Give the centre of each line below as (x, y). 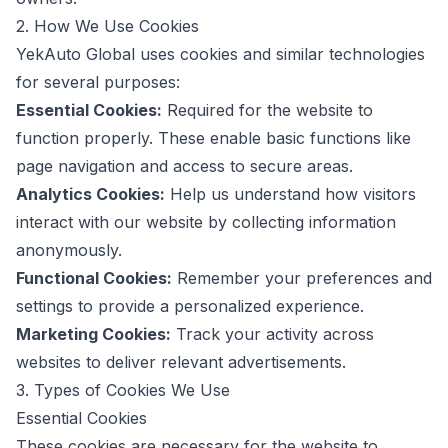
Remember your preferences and (302, 278)
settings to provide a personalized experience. (190, 306)
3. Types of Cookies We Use (123, 390)
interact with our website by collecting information (206, 222)
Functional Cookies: (94, 278)
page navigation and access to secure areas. (184, 166)
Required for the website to (267, 110)
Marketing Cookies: (93, 334)
